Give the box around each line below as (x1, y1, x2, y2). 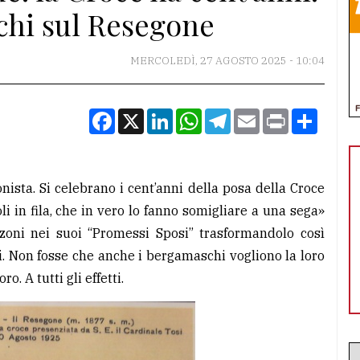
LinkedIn (173, 107, 227, 124)
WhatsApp (202, 107, 265, 124)
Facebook (115, 107, 173, 124)
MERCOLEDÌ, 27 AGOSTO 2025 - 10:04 (130, 54, 325, 68)
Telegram (231, 107, 289, 124)
